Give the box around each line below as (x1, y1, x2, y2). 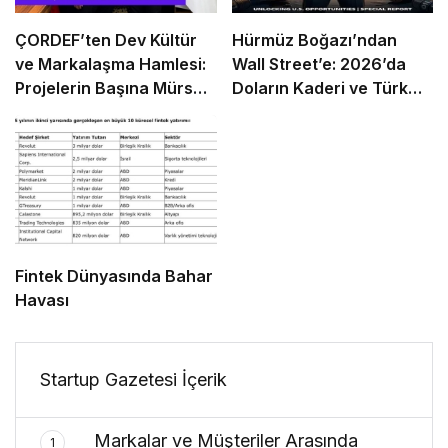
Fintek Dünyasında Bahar (15, 266, 213, 287)
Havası (15, 290, 69, 311)
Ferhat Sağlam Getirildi (15, 101, 193, 122)
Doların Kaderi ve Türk (231, 77, 408, 98)
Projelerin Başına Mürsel (15, 77, 207, 98)
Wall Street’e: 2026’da (231, 53, 406, 74)
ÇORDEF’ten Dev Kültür (15, 29, 197, 50)
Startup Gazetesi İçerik (40, 369, 228, 391)
